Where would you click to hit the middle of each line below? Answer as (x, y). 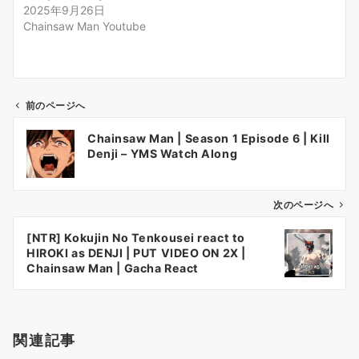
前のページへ (56, 106)
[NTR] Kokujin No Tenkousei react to (136, 238)
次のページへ (303, 206)
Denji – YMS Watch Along (163, 154)
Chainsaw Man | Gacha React (113, 268)
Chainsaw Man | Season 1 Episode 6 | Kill (209, 139)
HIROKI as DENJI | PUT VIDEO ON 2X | (136, 253)
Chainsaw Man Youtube (85, 26)
